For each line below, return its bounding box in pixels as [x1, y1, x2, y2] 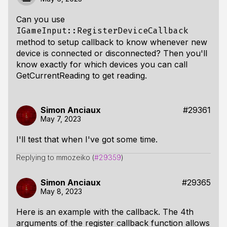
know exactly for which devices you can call [16, 59, 187, 69]
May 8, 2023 [41, 187, 82, 196]
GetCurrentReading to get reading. [16, 70, 147, 81]
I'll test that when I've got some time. [16, 134, 158, 144]
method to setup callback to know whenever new [16, 37, 207, 47]
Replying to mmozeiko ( [16, 153, 94, 162]
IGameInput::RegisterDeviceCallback [16, 26, 188, 35]
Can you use [16, 14, 65, 24]
